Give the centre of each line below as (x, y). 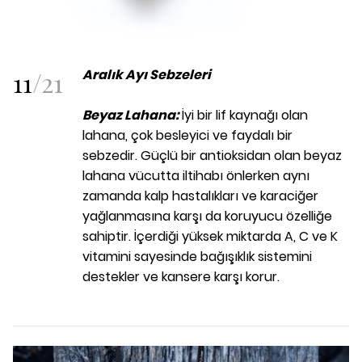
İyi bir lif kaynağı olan (243, 116)
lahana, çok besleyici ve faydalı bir (187, 136)
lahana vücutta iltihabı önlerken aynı (196, 176)
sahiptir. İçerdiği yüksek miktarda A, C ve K (210, 237)
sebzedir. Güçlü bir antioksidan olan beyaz (212, 156)
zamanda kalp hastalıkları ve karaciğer (200, 196)
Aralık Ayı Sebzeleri (147, 75)
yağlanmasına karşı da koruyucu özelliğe (207, 217)
